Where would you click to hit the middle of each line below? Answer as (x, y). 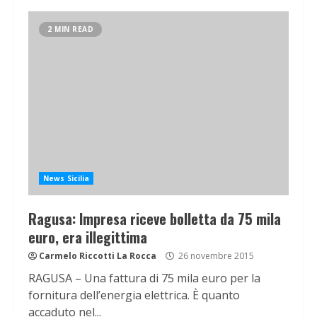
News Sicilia (67, 179)
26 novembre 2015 (215, 256)
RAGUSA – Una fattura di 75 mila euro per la (144, 278)
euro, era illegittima (88, 237)
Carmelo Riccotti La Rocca (98, 256)
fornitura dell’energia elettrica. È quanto (134, 295)
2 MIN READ (70, 29)
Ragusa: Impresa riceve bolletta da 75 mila (155, 219)
